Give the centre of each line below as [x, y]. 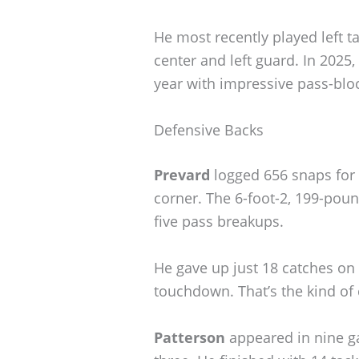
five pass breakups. [219, 221]
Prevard [182, 174]
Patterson [190, 337]
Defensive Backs [209, 129]
